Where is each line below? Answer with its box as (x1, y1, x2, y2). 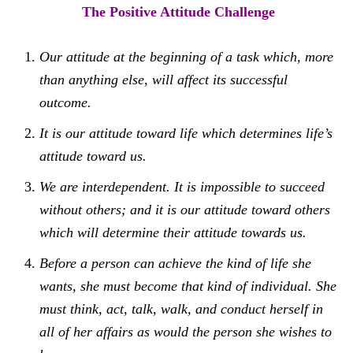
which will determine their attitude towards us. (39, 225, 310, 240)
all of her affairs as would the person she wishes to (39, 324, 332, 340)
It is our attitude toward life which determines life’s (39, 125, 333, 141)
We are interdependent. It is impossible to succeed (39, 179, 325, 195)
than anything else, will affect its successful (39, 72, 288, 87)
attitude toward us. (39, 148, 147, 164)
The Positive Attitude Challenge (78, 4, 275, 20)
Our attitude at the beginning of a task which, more (39, 49, 333, 65)
